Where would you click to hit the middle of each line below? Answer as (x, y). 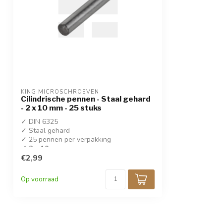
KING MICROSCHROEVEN (60, 92)
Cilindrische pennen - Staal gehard (86, 99)
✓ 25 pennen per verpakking (66, 139)
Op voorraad (40, 179)
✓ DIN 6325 (39, 121)
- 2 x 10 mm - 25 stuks (61, 108)
